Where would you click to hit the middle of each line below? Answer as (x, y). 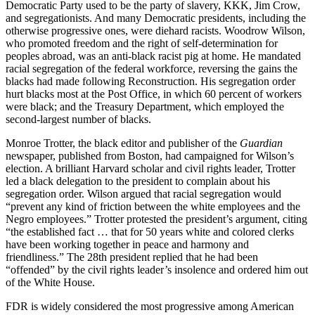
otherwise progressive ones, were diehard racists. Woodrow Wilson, (155, 30)
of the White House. (50, 282)
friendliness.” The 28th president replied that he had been (132, 257)
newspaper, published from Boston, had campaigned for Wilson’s (150, 155)
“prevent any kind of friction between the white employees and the (153, 206)
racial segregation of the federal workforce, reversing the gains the (152, 68)
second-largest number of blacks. (78, 119)
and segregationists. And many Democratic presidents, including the (156, 18)
